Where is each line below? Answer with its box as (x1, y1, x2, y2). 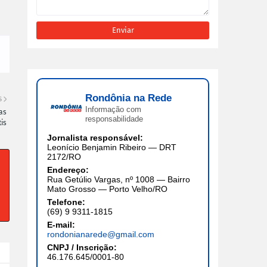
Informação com (85, 104, 141, 114)
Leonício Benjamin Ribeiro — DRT (47, 142, 176, 152)
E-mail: (47, 219, 75, 229)
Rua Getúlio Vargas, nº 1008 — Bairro (47, 174, 190, 184)
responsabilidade (85, 114, 143, 123)
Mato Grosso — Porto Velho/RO (47, 184, 167, 194)
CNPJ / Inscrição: (47, 242, 117, 252)
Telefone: (47, 197, 85, 207)
